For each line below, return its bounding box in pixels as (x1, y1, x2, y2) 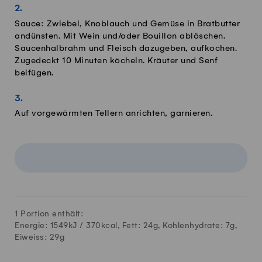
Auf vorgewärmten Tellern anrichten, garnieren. (15, 109, 212, 119)
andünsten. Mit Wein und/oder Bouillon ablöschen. (15, 31, 225, 41)
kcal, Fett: (101, 221, 143, 230)
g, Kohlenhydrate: (153, 221, 226, 230)
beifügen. (15, 68, 54, 78)
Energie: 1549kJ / (15, 221, 86, 230)
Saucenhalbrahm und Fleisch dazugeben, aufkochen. (15, 43, 237, 53)
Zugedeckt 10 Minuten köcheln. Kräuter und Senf (15, 56, 218, 65)
